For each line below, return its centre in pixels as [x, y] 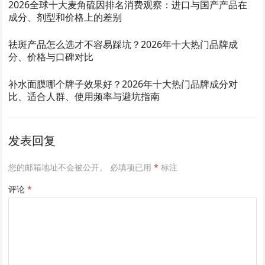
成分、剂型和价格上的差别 [65, 17]
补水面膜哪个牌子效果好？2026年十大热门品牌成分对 [123, 84]
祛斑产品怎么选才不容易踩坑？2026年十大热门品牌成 [123, 44]
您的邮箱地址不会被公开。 [58, 167]
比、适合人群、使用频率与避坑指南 [84, 96]
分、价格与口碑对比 [51, 56]
